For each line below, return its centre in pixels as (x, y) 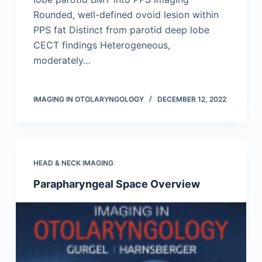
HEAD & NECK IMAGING (73, 163)
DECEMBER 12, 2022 (192, 99)
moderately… (62, 61)
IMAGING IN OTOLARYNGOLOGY (88, 99)
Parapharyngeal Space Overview (116, 184)
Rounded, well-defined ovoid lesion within (126, 15)
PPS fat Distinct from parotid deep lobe (121, 30)
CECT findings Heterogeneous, (101, 45)
